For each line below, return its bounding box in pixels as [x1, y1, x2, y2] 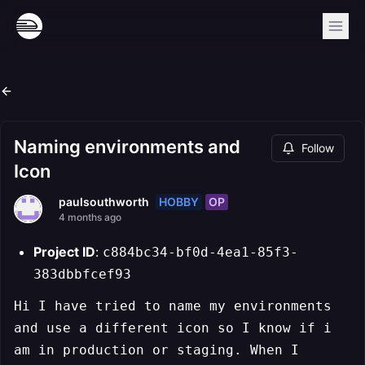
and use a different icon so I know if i [14, 320, 332, 336]
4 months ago [59, 211, 121, 223]
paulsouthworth [59, 195, 149, 209]
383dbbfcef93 [33, 266, 131, 282]
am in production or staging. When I [14, 342, 299, 358]
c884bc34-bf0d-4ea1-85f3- [103, 244, 298, 260]
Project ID [33, 244, 95, 260]
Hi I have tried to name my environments [14, 298, 332, 314]
